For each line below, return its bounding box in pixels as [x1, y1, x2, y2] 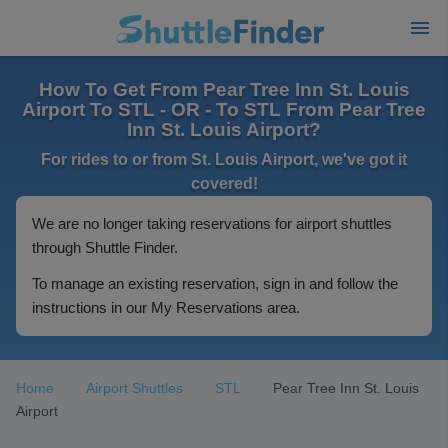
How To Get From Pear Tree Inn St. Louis [38, 79, 410, 100]
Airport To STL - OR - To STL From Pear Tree [22, 99, 426, 120]
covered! [190, 175, 258, 192]
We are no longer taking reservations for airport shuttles [32, 215, 392, 232]
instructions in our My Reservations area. [32, 299, 300, 316]
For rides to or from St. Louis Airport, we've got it [41, 151, 407, 168]
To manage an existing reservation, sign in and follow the [32, 275, 398, 292]
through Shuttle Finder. [32, 239, 178, 256]
